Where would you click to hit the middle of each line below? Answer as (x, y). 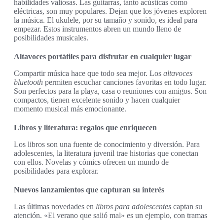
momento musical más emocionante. (70, 109)
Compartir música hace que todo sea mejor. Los (89, 74)
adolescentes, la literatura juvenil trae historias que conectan (106, 153)
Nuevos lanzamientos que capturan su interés (89, 190)
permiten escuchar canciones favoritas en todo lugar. (125, 82)
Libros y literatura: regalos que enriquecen (85, 128)
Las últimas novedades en (55, 207)
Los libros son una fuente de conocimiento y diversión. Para (107, 145)
